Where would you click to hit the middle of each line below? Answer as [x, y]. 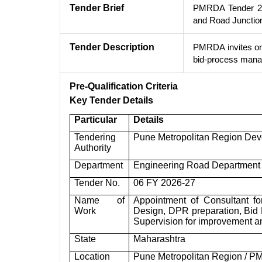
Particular [96, 120]
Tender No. [97, 183]
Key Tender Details [111, 101]
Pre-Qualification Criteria [124, 87]
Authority [93, 148]
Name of [99, 201]
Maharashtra [160, 239]
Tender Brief [97, 8]
